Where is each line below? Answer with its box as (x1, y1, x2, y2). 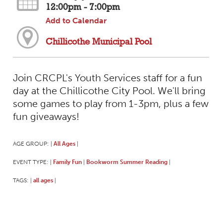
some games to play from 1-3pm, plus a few (12, 98, 209, 110)
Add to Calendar (45, 16, 107, 26)
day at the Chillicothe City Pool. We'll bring (12, 85, 206, 97)
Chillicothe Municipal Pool (45, 37, 152, 47)
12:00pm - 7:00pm (45, 3, 120, 13)
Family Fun (53, 158, 82, 166)
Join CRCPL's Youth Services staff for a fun (12, 72, 202, 84)
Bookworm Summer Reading (86, 158, 167, 166)
